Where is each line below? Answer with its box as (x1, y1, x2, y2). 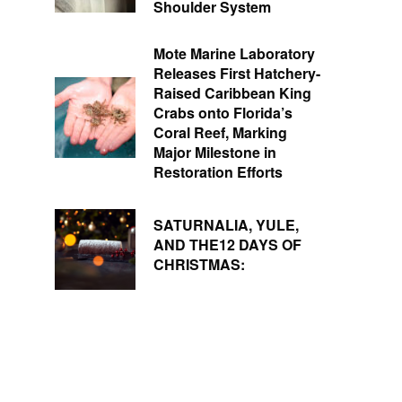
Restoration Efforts (153, 162, 283, 183)
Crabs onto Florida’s (153, 102, 293, 124)
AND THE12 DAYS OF (153, 234, 301, 256)
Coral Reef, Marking (153, 122, 287, 144)
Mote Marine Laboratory (153, 43, 315, 65)
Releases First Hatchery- (153, 63, 320, 84)
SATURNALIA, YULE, (153, 214, 299, 236)
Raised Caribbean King (153, 83, 311, 104)
